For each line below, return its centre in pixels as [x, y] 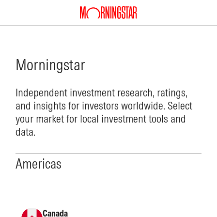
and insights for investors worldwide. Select [104, 105]
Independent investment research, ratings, [101, 92]
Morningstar [50, 65]
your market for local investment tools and [101, 118]
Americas [39, 164]
